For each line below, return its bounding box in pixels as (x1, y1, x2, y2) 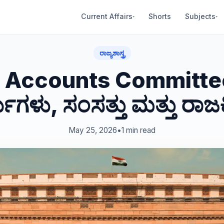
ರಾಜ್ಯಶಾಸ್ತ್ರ (99, 49, 125, 57)
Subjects (185, 11, 215, 20)
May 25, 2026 (68, 125, 117, 135)
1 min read (121, 125, 155, 135)
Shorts (148, 11, 171, 20)
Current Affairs (81, 11, 132, 20)
